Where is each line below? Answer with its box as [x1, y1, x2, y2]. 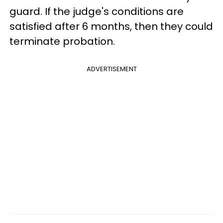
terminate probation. [9, 34, 115, 48]
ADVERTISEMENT [86, 64, 137, 74]
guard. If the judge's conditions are [9, 4, 184, 18]
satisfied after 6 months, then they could [9, 19, 213, 33]
